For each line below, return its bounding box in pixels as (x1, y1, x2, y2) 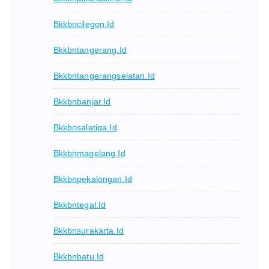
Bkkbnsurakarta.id (53, 226, 124, 236)
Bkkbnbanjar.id (53, 97, 111, 107)
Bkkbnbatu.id (53, 252, 104, 262)
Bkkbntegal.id (53, 200, 106, 210)
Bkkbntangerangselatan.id (53, 71, 155, 81)
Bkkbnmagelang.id (53, 148, 125, 159)
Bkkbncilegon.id (53, 19, 115, 29)
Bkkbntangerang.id (53, 45, 127, 55)
